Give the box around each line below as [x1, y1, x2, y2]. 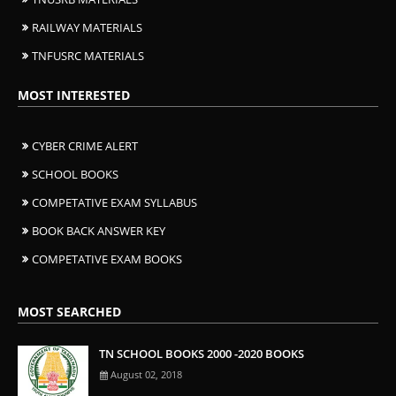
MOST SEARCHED [18, 302, 121, 320]
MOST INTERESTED [18, 86, 130, 103]
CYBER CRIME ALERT [32, 137, 138, 154]
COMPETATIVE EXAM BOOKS [32, 250, 182, 267]
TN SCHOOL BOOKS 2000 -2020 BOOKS [99, 345, 304, 362]
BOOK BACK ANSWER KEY [32, 222, 165, 239]
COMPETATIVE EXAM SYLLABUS [32, 194, 197, 210]
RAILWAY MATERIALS [32, 19, 142, 35]
